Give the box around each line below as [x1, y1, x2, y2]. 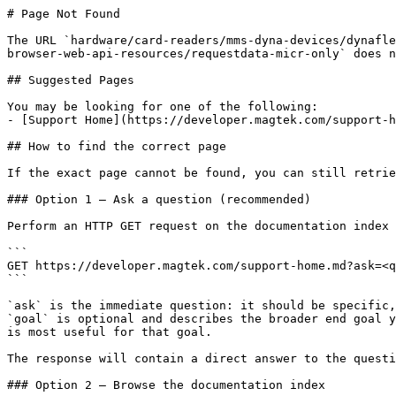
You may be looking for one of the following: [7, 100, 318, 113]
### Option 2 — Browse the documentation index [7, 378, 325, 392]
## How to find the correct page [7, 140, 226, 153]
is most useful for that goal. [7, 325, 212, 339]
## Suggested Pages [7, 73, 134, 87]
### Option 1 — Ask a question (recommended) [7, 193, 311, 206]
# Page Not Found [7, 7, 120, 20]
